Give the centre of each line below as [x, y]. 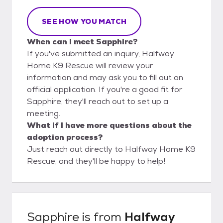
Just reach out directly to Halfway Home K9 [111, 149]
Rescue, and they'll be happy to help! [96, 161]
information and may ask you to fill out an [105, 77]
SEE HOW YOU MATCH [84, 21]
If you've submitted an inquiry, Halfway [101, 53]
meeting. [44, 113]
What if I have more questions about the [109, 125]
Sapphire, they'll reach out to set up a [98, 101]
